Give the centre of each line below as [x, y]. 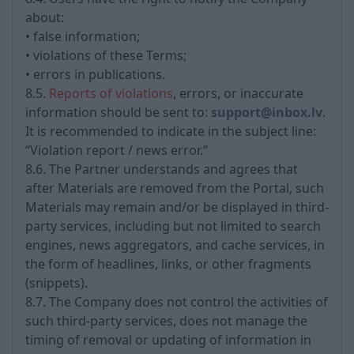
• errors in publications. [95, 74]
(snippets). [56, 283]
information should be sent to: [118, 112]
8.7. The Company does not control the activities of [177, 302]
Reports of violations [111, 93]
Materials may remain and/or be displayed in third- [177, 207]
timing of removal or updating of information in [168, 340]
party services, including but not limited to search [173, 226]
